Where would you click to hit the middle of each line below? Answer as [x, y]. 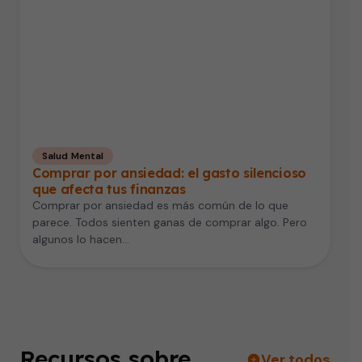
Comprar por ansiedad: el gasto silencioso [169, 173]
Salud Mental [73, 156]
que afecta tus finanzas [109, 189]
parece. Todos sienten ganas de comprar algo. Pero [170, 223]
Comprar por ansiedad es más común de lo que [160, 206]
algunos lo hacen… [81, 240]
